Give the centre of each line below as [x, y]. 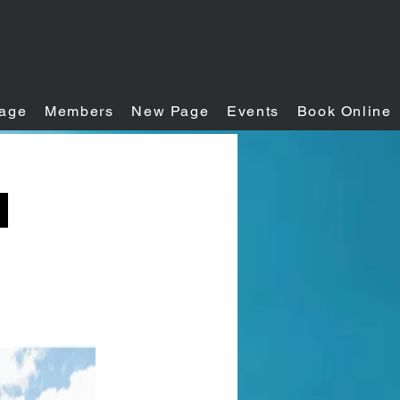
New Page [171, 111]
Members [79, 111]
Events [253, 111]
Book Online [344, 111]
